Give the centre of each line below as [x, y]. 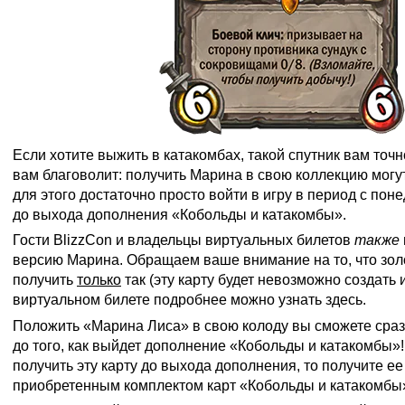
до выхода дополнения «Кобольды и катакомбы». [179, 214]
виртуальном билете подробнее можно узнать [169, 300]
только [99, 280]
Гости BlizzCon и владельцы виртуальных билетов [184, 240]
